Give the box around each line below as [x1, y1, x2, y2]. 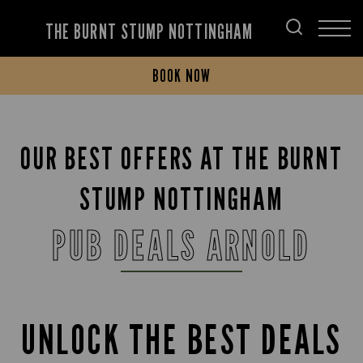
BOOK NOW [152, 66, 211, 86]
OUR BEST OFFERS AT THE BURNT [19, 139, 344, 177]
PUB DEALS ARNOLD [52, 221, 311, 270]
